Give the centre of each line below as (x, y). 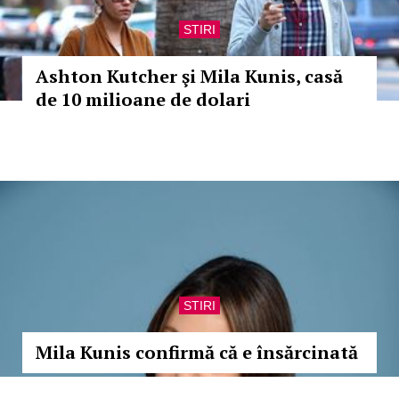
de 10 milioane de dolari (143, 99)
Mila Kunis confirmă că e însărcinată (197, 352)
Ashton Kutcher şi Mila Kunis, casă (189, 76)
